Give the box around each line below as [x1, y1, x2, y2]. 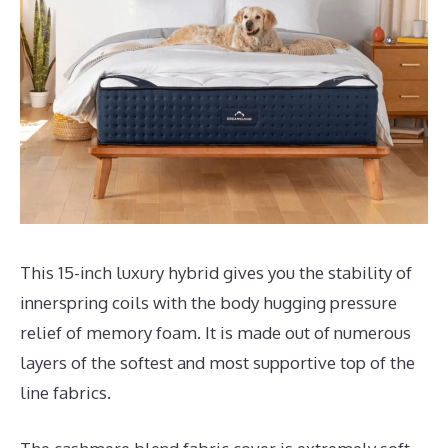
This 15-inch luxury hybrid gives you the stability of [20, 262, 412, 284]
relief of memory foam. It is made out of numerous [20, 322, 411, 344]
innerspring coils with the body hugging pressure [20, 292, 397, 314]
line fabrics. [20, 382, 111, 404]
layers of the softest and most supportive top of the [20, 352, 415, 374]
